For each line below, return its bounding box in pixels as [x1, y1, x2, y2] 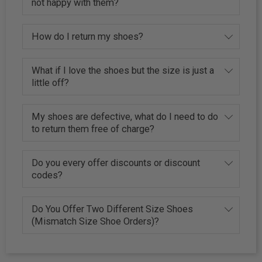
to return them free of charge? [32, 123, 155, 135]
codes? [32, 169, 63, 181]
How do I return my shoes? [32, 30, 144, 42]
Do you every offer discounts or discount [32, 157, 201, 168]
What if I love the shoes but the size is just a [32, 64, 215, 76]
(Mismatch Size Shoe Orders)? [32, 215, 160, 227]
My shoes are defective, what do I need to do [32, 111, 219, 122]
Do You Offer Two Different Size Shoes [32, 203, 194, 215]
